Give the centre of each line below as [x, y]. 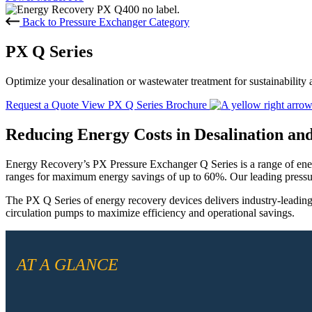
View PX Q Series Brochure [146, 104]
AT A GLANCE [68, 264]
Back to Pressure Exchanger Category [106, 22]
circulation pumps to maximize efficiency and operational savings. [150, 212]
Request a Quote [44, 104]
